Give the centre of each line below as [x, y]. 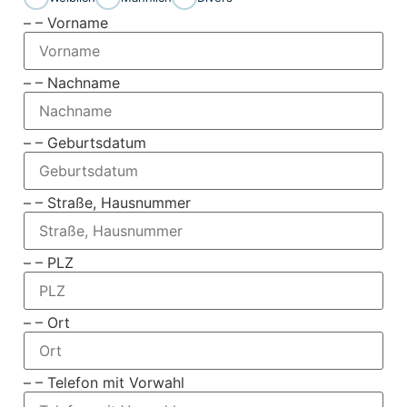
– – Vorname [65, 23]
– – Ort [46, 323]
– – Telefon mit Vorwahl [104, 383]
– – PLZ [48, 263]
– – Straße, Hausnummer [107, 203]
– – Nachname [71, 83]
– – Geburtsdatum [84, 143]
